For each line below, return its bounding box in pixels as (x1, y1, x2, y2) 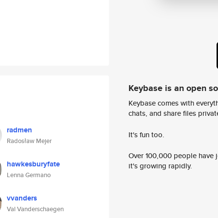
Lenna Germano (7, 170, 51, 180)
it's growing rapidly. (128, 161, 192, 171)
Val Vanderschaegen (7, 204, 64, 214)
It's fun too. (128, 129, 164, 140)
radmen (7, 125, 32, 135)
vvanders (7, 193, 37, 203)
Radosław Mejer (7, 136, 52, 145)
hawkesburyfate (7, 159, 60, 169)
